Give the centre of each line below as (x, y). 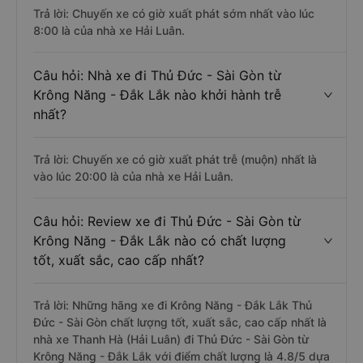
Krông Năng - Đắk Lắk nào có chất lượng (160, 241)
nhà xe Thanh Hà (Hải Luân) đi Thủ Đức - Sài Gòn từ (171, 339)
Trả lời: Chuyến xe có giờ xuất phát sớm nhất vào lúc (174, 13)
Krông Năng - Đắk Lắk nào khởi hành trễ (157, 95)
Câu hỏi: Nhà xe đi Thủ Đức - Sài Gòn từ (157, 75)
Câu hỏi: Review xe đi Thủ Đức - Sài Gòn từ (167, 221)
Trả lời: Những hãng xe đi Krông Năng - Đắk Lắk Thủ (173, 305)
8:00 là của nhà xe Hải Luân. (109, 30)
